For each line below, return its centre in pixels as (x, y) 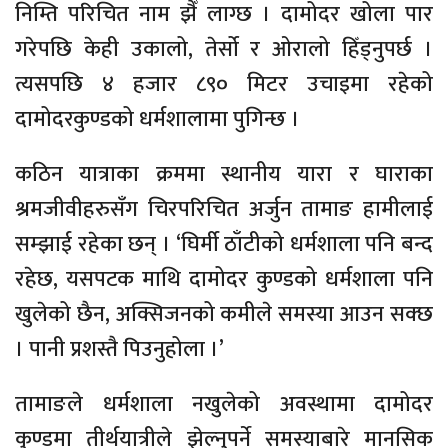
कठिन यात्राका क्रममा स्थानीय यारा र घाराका (224, 174)
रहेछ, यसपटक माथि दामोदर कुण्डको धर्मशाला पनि (224, 279)
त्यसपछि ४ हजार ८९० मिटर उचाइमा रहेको (224, 84)
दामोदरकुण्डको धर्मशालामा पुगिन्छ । (157, 119)
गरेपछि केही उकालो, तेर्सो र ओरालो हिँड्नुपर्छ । (224, 49)
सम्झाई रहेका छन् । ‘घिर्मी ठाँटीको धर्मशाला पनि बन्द (224, 244)
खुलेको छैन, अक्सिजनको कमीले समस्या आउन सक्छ (224, 314)
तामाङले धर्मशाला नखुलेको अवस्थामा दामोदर (224, 404)
